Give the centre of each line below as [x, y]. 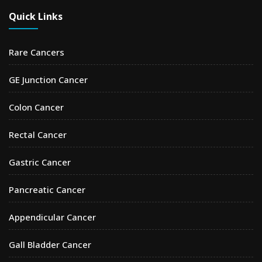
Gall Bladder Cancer [50, 245]
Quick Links [36, 17]
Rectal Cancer [38, 135]
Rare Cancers [37, 52]
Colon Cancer [36, 107]
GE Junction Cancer [48, 80]
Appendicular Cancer [52, 217]
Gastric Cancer [40, 162]
